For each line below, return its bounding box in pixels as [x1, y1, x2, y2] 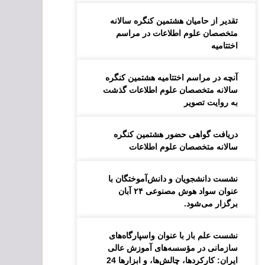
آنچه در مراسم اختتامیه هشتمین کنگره [105, 73, 238, 82]
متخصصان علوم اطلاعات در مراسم [116, 28, 238, 38]
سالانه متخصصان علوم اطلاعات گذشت [103, 85, 238, 95]
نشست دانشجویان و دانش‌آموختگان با [108, 174, 238, 183]
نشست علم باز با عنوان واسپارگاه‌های [109, 231, 238, 240]
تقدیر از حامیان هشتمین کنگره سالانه [110, 16, 238, 25]
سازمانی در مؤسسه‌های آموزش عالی [108, 243, 238, 253]
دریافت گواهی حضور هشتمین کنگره [114, 130, 238, 139]
